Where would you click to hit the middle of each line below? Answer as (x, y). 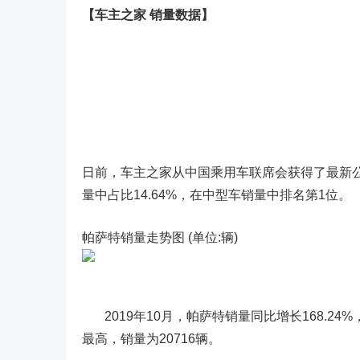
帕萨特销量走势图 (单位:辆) (160, 237)
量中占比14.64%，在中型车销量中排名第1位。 (217, 195)
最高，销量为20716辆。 (151, 339)
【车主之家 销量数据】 (148, 15)
